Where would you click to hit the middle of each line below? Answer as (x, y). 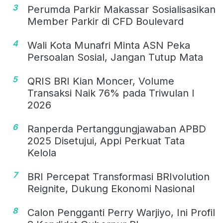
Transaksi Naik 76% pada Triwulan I (111, 93)
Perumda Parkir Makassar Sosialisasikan (121, 10)
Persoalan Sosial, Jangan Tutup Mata (115, 57)
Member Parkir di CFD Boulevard (106, 22)
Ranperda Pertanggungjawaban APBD (117, 129)
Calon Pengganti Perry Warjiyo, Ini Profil (121, 213)
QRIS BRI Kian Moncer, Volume (101, 81)
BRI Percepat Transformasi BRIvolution (118, 177)
